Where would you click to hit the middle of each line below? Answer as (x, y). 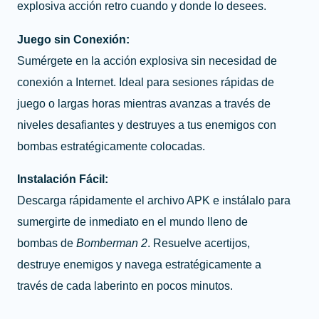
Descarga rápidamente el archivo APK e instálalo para (154, 200)
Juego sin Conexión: (73, 39)
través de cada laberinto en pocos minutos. (125, 286)
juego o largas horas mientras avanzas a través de (144, 103)
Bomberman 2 (112, 243)
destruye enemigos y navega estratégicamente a (139, 265)
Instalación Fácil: (63, 179)
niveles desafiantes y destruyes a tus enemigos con (147, 124)
